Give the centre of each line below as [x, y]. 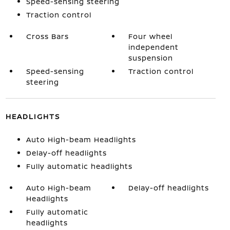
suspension [151, 58]
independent [154, 47]
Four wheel [151, 36]
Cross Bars [47, 36]
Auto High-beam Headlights [81, 139]
